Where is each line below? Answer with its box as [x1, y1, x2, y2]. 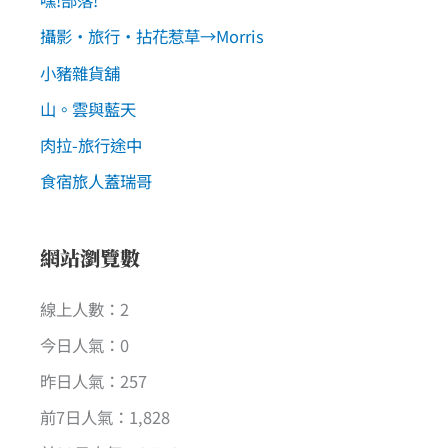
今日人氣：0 [40, 332, 129, 357]
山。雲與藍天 [40, 96, 136, 121]
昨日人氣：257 [40, 368, 147, 393]
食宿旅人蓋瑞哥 [40, 168, 152, 193]
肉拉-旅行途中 [40, 132, 142, 157]
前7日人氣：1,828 [40, 405, 170, 430]
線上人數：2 [40, 296, 129, 321]
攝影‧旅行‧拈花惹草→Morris [40, 24, 264, 49]
